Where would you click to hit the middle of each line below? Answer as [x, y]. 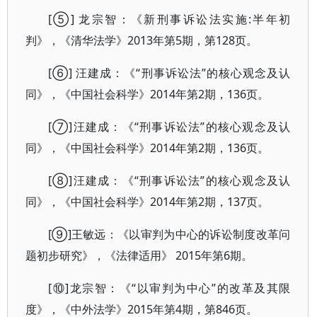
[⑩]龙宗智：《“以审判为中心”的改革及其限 [169, 288]
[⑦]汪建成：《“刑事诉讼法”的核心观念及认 [169, 127]
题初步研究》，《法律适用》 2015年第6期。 [139, 255]
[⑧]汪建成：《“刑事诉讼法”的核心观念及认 [169, 180]
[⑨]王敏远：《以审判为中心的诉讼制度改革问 [169, 234]
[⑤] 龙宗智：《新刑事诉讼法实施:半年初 [169, 19]
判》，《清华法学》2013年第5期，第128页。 [142, 40]
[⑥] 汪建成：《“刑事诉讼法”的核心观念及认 [169, 73]
